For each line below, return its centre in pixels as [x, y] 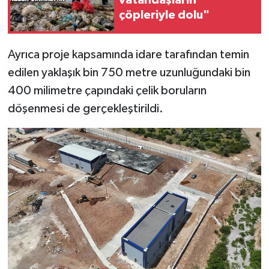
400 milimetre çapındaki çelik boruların [107, 91]
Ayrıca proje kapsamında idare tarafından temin [128, 55]
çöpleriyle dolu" [164, 15]
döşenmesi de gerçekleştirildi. [85, 109]
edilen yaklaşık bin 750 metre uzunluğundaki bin [129, 73]
